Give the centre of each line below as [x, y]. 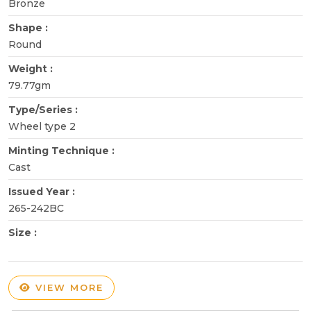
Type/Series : [44, 109]
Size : [24, 232]
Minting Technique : [63, 150]
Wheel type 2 [42, 126]
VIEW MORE [67, 287]
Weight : [32, 68]
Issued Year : [43, 191]
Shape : [30, 27]
